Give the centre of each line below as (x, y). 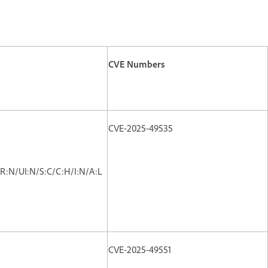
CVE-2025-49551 (140, 249)
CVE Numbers (136, 64)
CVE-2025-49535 (141, 128)
